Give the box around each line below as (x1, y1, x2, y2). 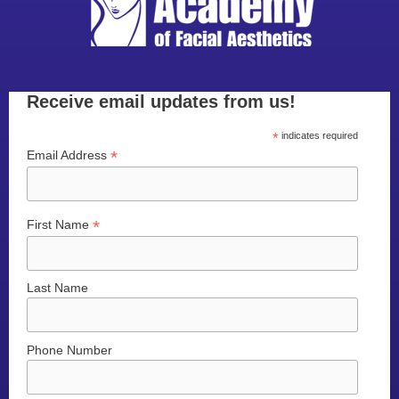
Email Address (27, 148, 110, 162)
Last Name (27, 281, 88, 296)
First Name (27, 216, 93, 232)
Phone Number (27, 342, 112, 357)
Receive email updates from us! (27, 92, 296, 111)
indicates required (279, 130, 359, 141)
